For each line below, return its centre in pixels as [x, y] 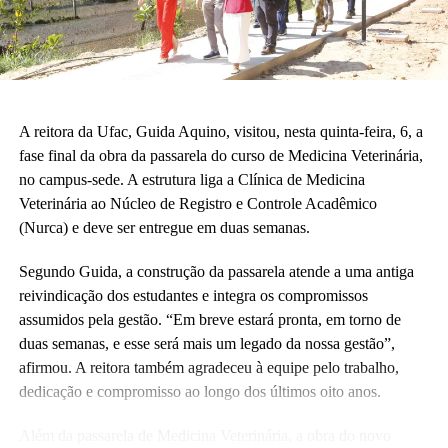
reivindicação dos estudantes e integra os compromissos [193, 296]
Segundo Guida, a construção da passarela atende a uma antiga [216, 272]
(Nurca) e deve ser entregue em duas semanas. [164, 228]
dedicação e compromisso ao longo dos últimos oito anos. [199, 392]
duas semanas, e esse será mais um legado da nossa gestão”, [206, 344]
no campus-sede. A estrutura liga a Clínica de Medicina [191, 180]
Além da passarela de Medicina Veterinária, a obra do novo [204, 436]
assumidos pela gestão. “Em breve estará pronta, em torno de [209, 320]
